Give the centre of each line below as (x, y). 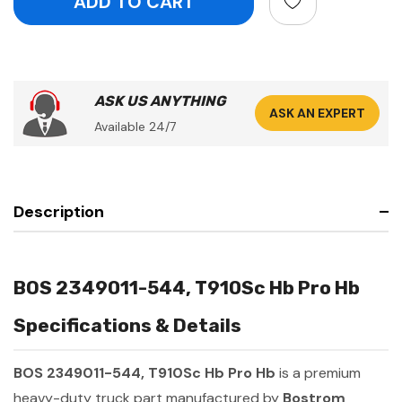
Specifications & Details (127, 325)
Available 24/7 (135, 126)
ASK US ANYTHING (160, 100)
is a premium (318, 372)
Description (59, 211)
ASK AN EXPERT (317, 114)
